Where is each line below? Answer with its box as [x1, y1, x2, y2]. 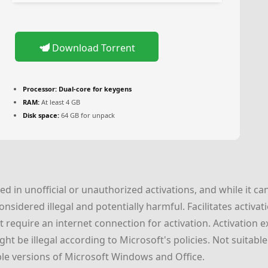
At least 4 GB [39, 97, 80, 106]
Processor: [23, 84, 57, 93]
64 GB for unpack [59, 110, 115, 120]
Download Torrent [49, 41, 135, 54]
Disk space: [23, 110, 59, 120]
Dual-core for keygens [57, 84, 132, 93]
